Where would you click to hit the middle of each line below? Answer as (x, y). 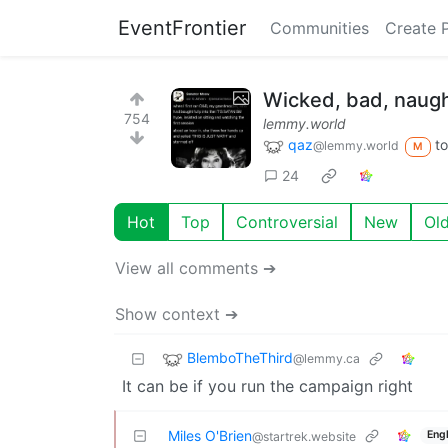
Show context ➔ (176, 313)
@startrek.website (304, 436)
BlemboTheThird (240, 357)
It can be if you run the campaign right (267, 385)
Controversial (287, 221)
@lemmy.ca (326, 358)
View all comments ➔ (195, 267)
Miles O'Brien (210, 435)
